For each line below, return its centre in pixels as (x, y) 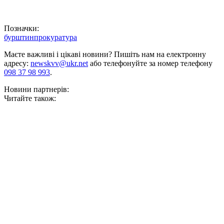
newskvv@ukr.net (59, 63)
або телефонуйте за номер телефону (150, 63)
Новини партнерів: (36, 89)
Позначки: (21, 28)
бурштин (19, 37)
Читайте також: (30, 98)
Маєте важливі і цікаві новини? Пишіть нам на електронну (105, 54)
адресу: (17, 63)
